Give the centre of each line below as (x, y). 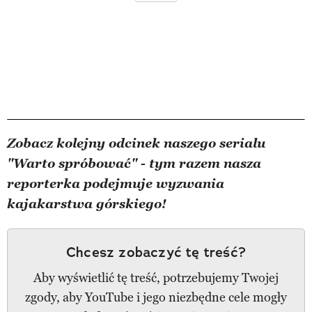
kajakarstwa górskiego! (87, 204)
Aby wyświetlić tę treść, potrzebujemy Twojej (156, 278)
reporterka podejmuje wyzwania (116, 184)
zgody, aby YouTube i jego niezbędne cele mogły (156, 297)
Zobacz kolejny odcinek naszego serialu (136, 143)
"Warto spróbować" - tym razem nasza (134, 163)
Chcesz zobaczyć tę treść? (156, 252)
